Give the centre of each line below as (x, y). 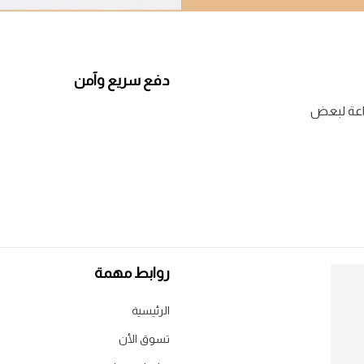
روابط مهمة (132, 273)
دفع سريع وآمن (122, 80)
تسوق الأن (144, 339)
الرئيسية (151, 310)
